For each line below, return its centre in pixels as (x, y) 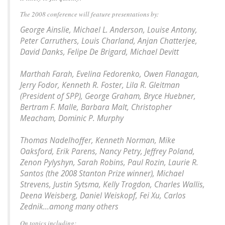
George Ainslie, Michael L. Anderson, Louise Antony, (109, 30)
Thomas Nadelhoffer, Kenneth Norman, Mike (98, 141)
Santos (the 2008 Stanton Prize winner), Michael (102, 174)
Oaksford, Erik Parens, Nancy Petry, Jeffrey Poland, (107, 152)
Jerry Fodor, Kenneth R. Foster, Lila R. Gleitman (100, 85)
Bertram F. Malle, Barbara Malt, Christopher (96, 107)
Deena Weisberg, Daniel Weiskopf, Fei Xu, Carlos (103, 196)
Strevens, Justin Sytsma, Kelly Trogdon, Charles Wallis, (113, 185)
